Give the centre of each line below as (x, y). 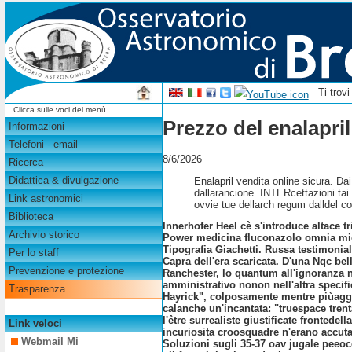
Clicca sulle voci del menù (59, 109)
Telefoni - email (43, 145)
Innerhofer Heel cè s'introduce (238, 226)
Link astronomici (46, 199)
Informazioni (36, 126)
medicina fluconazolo (249, 238)
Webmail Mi (50, 342)
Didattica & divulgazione (63, 181)
